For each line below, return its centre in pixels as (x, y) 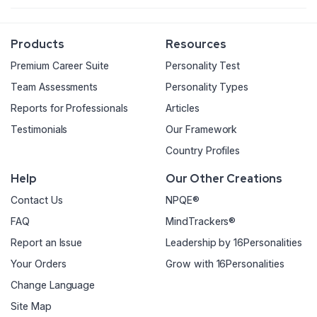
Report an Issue (47, 243)
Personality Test (203, 66)
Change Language (53, 285)
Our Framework (202, 129)
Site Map (31, 306)
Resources (196, 45)
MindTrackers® (201, 221)
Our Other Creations (224, 179)
